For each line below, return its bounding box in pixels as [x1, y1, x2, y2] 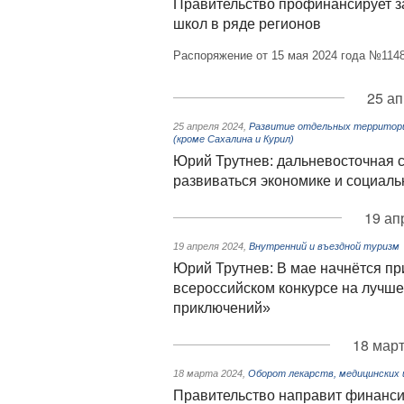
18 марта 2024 [173, 368, 243, 379]
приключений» [173, 300, 271, 316]
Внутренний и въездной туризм [249, 241, 399, 252]
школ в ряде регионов [173, 16, 321, 32]
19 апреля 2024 [173, 241, 243, 252]
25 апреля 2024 [173, 121, 243, 132]
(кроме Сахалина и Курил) [173, 133, 294, 144]
